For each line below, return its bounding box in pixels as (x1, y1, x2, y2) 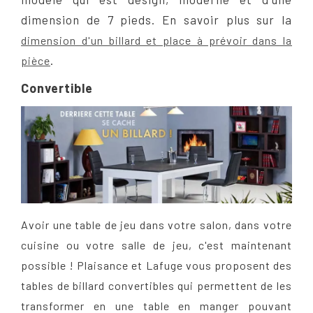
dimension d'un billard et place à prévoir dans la (21, 34, 292, 48)
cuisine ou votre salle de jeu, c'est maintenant (21, 238, 292, 252)
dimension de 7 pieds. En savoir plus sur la (21, 13, 292, 27)
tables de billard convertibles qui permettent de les (21, 279, 292, 293)
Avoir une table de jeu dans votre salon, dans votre (21, 218, 292, 232)
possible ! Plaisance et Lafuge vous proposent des (21, 259, 292, 272)
